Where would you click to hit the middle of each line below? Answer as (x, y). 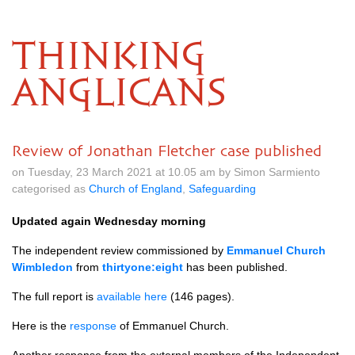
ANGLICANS (119, 94)
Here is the (41, 326)
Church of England (136, 189)
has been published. (237, 267)
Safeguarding (222, 189)
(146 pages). (201, 296)
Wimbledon (42, 267)
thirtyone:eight (143, 267)
